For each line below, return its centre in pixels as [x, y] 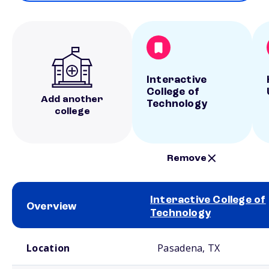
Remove [187, 158]
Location [48, 248]
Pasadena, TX [189, 248]
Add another [72, 100]
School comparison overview [53, 233]
